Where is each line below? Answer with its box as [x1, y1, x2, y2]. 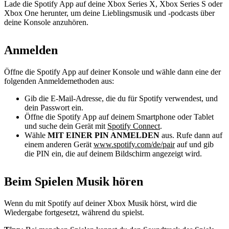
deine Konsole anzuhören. [4, 18, 88, 27]
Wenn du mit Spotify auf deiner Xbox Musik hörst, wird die [4, 199, 197, 208]
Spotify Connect [107, 122, 160, 131]
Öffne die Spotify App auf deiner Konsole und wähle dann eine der [4, 67, 221, 77]
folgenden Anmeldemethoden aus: [4, 77, 114, 86]
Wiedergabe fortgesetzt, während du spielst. [4, 208, 144, 217]
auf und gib [175, 140, 214, 149]
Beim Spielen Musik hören [4, 175, 143, 189]
